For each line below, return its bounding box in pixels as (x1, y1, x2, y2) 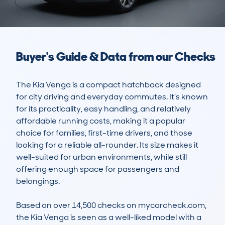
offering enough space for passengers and (16, 164, 179, 175)
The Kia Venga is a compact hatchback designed (16, 79, 201, 90)
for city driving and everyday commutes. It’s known (16, 91, 208, 102)
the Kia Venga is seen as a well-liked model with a (16, 212, 201, 223)
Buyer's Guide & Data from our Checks (16, 49, 215, 65)
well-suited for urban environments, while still (16, 152, 187, 163)
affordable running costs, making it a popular (16, 116, 185, 127)
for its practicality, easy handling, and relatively (16, 103, 191, 115)
